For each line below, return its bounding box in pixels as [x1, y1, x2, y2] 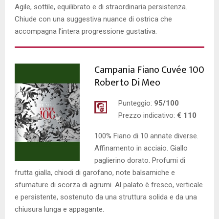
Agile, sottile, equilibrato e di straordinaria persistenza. [15, 2, 187, 11]
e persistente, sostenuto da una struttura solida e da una [15, 192, 197, 201]
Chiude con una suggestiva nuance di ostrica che [15, 14, 172, 23]
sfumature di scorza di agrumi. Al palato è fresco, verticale [15, 180, 203, 189]
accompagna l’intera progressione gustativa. [15, 26, 157, 36]
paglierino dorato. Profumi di [94, 155, 185, 165]
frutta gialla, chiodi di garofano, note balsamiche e [15, 168, 175, 177]
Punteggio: [118, 98, 154, 108]
